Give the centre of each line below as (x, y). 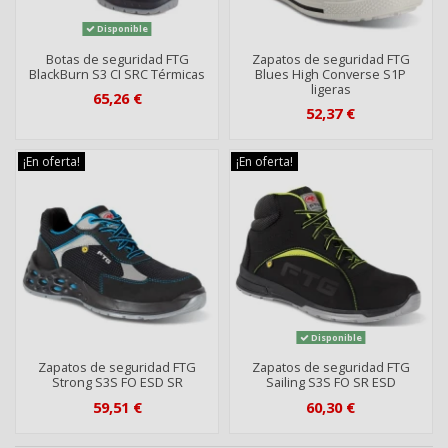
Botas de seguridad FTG (117, 58)
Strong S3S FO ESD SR (117, 382)
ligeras (330, 88)
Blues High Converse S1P (331, 73)
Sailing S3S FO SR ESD (330, 382)
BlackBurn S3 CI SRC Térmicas (117, 73)
